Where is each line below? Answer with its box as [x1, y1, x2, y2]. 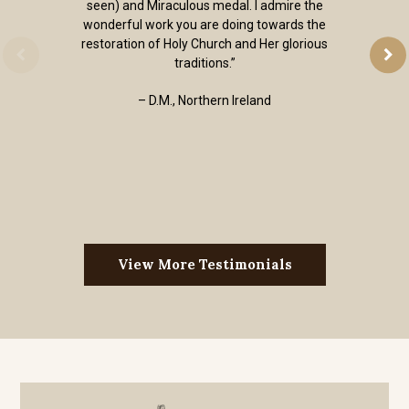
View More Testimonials [117, 256, 292, 274]
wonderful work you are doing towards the [83, 17, 326, 33]
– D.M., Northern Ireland [138, 93, 271, 109]
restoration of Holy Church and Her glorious [81, 37, 328, 52]
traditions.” [173, 56, 236, 71]
